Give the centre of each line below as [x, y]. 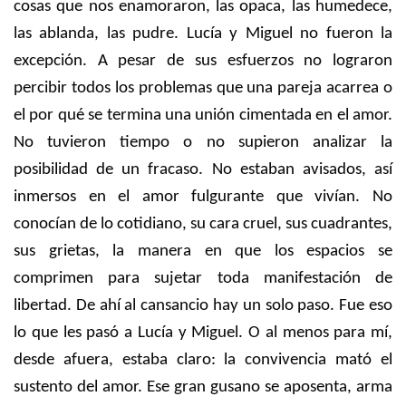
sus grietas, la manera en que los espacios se [203, 251]
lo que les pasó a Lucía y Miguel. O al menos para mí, [203, 333]
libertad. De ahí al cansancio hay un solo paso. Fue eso [203, 305]
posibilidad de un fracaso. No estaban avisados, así [203, 169]
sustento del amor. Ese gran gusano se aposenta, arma [203, 387]
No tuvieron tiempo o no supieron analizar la [203, 142]
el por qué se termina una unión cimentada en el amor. [203, 115]
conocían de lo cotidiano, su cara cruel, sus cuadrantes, [203, 224]
